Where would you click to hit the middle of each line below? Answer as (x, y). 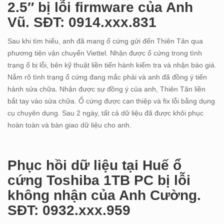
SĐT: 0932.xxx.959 (69, 210)
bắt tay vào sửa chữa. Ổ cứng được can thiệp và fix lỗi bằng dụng (111, 101)
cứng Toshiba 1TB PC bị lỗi (99, 180)
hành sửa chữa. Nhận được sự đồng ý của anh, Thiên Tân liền (106, 89)
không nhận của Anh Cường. (104, 195)
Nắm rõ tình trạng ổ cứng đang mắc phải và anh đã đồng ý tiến (107, 77)
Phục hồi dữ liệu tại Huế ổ (94, 165)
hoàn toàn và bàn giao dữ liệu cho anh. (70, 125)
